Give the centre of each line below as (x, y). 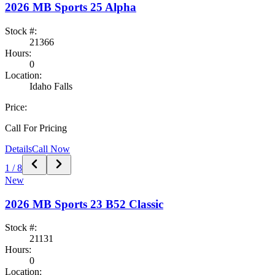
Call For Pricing (36, 128)
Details (18, 149)
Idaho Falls (51, 86)
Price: (16, 107)
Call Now (51, 149)
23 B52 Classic (127, 204)
